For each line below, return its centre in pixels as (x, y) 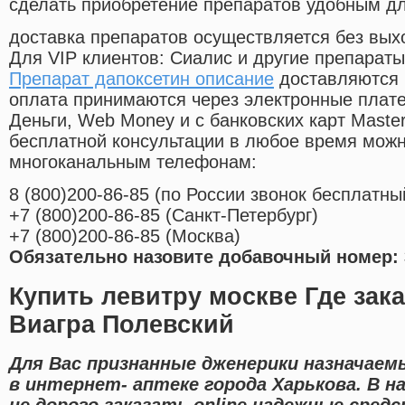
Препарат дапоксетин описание (141, 79)
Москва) (206, 236)
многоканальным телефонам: (133, 162)
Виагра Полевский (122, 324)
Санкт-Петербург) (245, 216)
